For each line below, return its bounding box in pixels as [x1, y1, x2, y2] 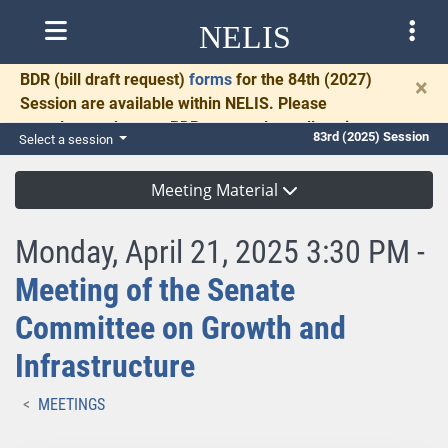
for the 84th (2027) [232, 70, 372, 89]
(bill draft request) [50, 70, 189, 89]
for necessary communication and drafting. [20, 142, 331, 161]
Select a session [19, 131, 116, 147]
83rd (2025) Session [313, 128, 429, 144]
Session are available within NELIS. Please [20, 94, 327, 113]
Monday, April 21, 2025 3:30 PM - [15, 233, 425, 271]
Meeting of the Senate [15, 271, 295, 309]
